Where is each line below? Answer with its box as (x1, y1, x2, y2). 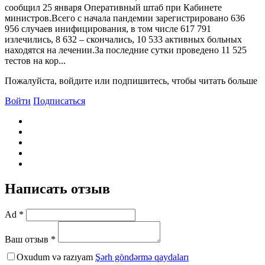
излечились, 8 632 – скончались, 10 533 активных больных (5, 34, 242, 44)
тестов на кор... (5, 55, 66, 66)
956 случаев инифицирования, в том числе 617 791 (5, 23, 211, 34)
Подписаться (33, 95, 85, 106)
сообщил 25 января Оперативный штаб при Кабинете (5, 2, 222, 12)
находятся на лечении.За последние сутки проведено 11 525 (5, 44, 247, 55)
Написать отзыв (5, 180, 110, 196)
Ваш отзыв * (5, 234, 56, 244)
